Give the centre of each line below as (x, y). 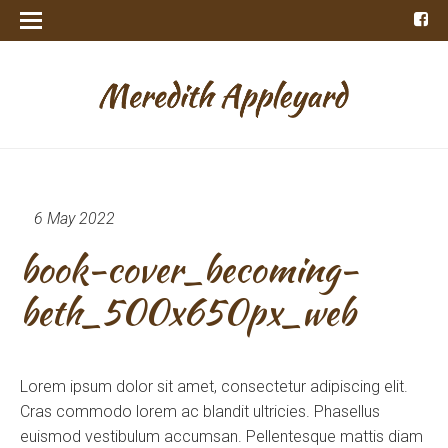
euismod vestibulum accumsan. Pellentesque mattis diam (221, 436)
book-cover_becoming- (189, 268)
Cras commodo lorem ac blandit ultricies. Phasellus (200, 411)
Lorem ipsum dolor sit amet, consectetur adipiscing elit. (214, 386)
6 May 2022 (74, 218)
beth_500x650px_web (187, 311)
